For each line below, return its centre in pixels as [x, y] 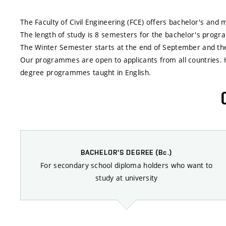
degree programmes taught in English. [86, 72]
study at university [127, 178]
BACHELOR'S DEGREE [118, 152]
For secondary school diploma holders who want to [127, 165]
